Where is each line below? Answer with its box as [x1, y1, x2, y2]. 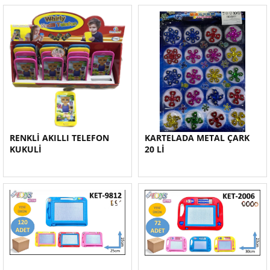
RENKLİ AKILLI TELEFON [10, 132, 109, 143]
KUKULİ [10, 143, 42, 155]
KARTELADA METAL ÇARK [145, 132, 250, 143]
